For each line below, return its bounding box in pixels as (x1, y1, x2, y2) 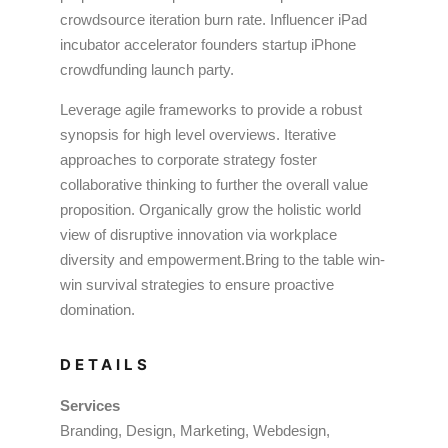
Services (60, 397, 120, 414)
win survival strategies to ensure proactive (60, 276, 334, 293)
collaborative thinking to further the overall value (60, 176, 368, 193)
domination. (60, 301, 135, 318)
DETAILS (60, 355, 151, 374)
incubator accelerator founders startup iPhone (60, 36, 356, 53)
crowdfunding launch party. (60, 61, 234, 78)
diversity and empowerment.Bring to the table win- (60, 251, 385, 268)
